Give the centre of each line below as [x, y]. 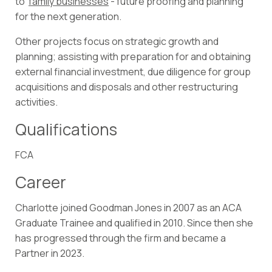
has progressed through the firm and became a [121, 238]
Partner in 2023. [50, 253]
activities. [36, 102]
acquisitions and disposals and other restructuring [127, 87]
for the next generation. [68, 17]
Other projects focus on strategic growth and [117, 42]
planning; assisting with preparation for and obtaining [133, 57]
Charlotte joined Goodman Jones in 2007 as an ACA [128, 208]
